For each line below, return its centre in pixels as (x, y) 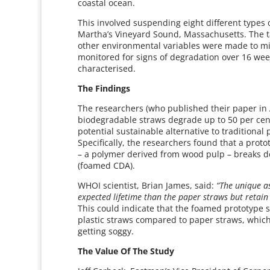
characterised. (107, 68)
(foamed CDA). (107, 165)
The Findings (105, 88)
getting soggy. (106, 231)
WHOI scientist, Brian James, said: (147, 185)
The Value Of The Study (127, 251)
